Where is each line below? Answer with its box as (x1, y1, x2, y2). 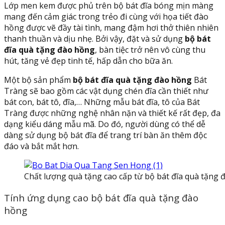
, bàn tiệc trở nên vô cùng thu (95, 44, 205, 56)
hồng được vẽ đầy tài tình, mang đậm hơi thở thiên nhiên (4, 22, 218, 34)
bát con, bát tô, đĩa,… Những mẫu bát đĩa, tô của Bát (4, 96, 200, 108)
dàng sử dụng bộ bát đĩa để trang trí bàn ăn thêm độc (4, 130, 207, 141)
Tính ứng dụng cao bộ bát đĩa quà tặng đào (4, 191, 198, 204)
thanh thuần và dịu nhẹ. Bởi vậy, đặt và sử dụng (4, 33, 185, 45)
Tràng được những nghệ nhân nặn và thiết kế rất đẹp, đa (4, 107, 220, 119)
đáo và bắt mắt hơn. (4, 141, 79, 152)
